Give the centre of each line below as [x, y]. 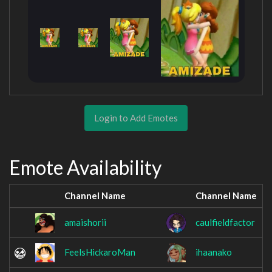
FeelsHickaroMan [100, 252]
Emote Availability [85, 167]
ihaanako [214, 252]
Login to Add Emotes [136, 117]
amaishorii [85, 223]
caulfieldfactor [225, 223]
